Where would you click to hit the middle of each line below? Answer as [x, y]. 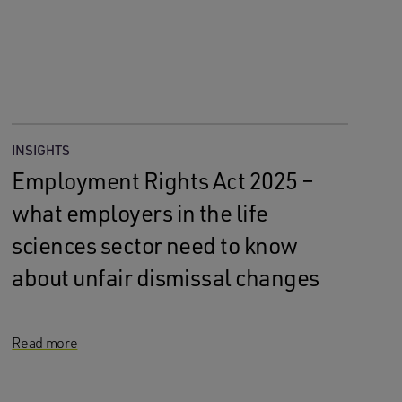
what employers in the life [140, 213]
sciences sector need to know [155, 245]
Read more [45, 343]
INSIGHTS [41, 150]
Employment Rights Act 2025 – [163, 180]
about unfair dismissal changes [166, 277]
